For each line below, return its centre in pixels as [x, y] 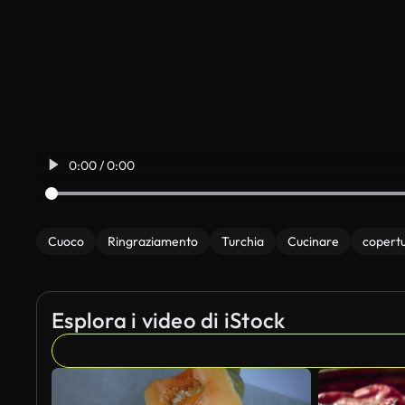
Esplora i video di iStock [169, 320]
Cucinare [313, 241]
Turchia [243, 241]
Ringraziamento [153, 241]
